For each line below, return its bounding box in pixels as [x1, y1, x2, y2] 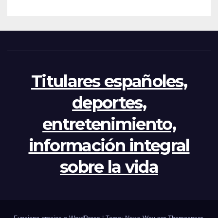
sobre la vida [60, 156, 158, 177]
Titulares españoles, [31, 71, 187, 91]
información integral [28, 135, 190, 156]
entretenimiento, [42, 113, 176, 134]
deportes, [72, 92, 146, 113]
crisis [24, 1, 53, 16]
